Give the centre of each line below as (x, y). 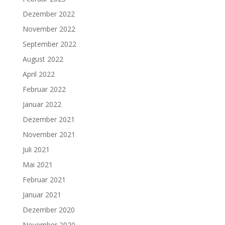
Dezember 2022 (48, 14)
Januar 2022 (42, 104)
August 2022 (43, 59)
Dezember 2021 (48, 120)
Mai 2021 (37, 165)
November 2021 (49, 135)
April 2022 (38, 74)
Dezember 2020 (48, 210)
